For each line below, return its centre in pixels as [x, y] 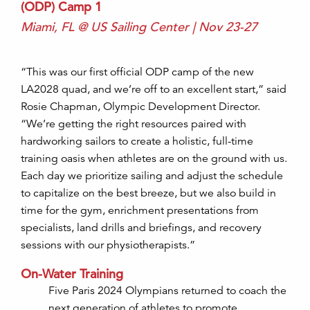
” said [272, 89]
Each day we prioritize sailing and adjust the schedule [152, 176]
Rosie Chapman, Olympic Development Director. [140, 107]
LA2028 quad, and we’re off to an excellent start [138, 89]
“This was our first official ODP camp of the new [137, 72]
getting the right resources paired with [151, 124]
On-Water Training [72, 274]
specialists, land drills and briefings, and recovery [141, 228]
